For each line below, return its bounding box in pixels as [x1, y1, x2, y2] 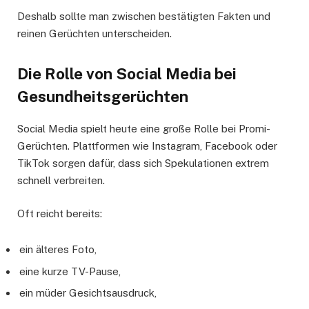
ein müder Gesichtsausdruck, [19, 287, 157, 299]
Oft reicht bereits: [17, 208, 102, 220]
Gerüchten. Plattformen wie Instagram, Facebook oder [17, 140, 277, 152]
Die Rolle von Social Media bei [17, 65, 237, 83]
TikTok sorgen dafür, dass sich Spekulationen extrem [17, 157, 269, 169]
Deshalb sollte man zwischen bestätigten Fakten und [17, 10, 270, 22]
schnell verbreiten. [17, 175, 105, 186]
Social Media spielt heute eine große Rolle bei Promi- [17, 123, 270, 134]
